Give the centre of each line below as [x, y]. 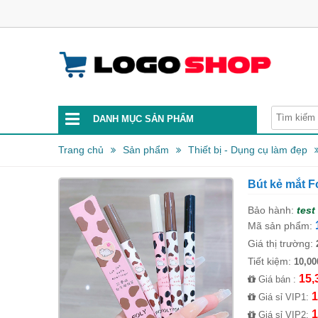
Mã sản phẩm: [280, 226]
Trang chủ [81, 150]
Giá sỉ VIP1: [283, 297]
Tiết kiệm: [270, 261]
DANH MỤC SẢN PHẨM [143, 119]
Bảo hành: [270, 210]
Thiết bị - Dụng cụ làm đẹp [248, 150]
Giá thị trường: [281, 243]
